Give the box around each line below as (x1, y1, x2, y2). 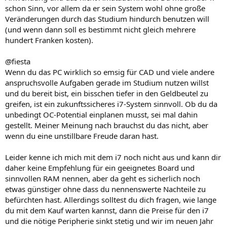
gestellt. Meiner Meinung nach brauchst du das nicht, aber (5, 120, 208, 130)
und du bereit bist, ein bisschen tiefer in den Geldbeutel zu (5, 88, 208, 98)
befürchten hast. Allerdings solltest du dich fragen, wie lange (5, 194, 216, 205)
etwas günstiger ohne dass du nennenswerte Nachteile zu (5, 183, 206, 194)
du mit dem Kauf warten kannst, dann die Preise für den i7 (5, 205, 209, 215)
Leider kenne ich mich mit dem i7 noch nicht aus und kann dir (5, 152, 221, 162)
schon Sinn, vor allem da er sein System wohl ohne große (5, 3, 205, 13)
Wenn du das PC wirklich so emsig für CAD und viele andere (5, 66, 214, 77)
